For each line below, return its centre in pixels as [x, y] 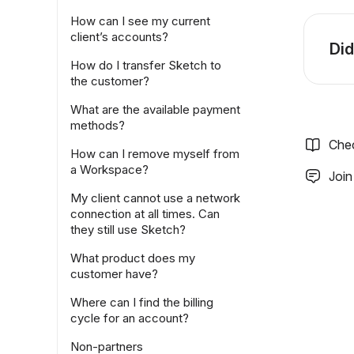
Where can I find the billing [142, 302]
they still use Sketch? [128, 230]
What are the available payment [155, 109]
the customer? [110, 81]
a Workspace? [109, 169]
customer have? [114, 274]
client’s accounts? [119, 37]
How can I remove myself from [155, 154]
